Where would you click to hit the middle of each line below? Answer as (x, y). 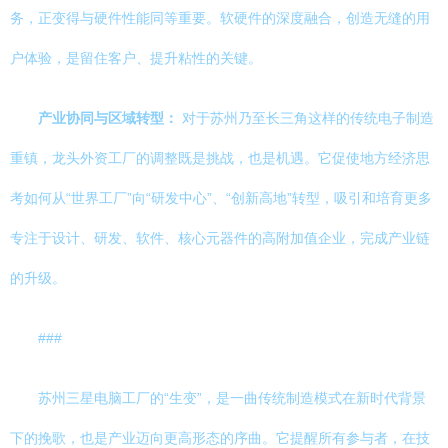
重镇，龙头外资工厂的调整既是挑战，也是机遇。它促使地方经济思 (220, 158)
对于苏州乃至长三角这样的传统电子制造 (306, 118)
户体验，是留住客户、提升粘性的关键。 (136, 58)
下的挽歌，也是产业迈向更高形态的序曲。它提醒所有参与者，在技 (220, 438)
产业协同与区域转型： (108, 118)
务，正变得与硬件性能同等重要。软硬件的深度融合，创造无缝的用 (220, 18)
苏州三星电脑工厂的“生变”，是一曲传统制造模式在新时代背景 (232, 398)
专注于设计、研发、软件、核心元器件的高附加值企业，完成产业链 (220, 238)
